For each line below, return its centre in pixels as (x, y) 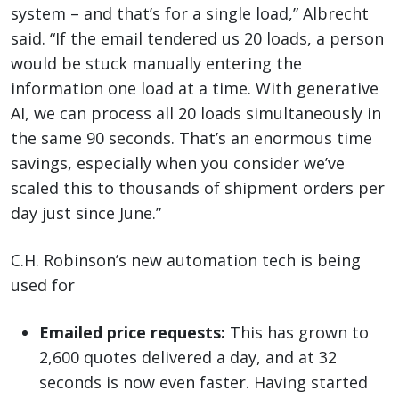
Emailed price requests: (132, 333)
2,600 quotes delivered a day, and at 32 (188, 358)
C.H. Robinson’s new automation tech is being (186, 261)
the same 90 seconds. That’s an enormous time (191, 138)
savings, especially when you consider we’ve (178, 163)
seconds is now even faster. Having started (204, 383)
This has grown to (297, 333)
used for (43, 285)
